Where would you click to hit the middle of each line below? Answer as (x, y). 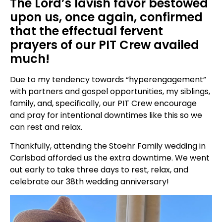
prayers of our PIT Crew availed (105, 45)
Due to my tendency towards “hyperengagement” (108, 80)
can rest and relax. (46, 127)
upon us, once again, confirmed (106, 17)
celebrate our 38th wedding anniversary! (89, 182)
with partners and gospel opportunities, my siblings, (110, 92)
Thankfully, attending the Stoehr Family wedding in (108, 146)
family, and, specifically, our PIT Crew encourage (103, 104)
